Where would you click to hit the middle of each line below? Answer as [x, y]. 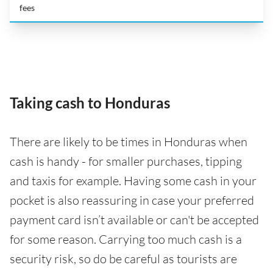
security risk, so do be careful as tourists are [123, 259]
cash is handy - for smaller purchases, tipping [126, 161]
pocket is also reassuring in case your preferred [132, 200]
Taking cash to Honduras [90, 103]
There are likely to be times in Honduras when [129, 142]
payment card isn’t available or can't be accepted [134, 220]
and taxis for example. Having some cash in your [133, 181]
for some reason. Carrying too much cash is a [126, 239]
